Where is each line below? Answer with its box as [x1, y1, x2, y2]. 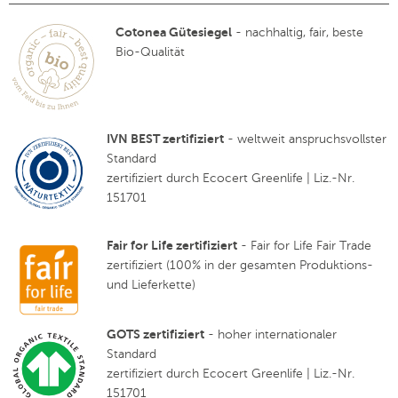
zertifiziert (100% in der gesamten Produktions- [107, 259, 373, 273]
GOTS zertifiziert [107, 327, 204, 342]
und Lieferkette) [107, 278, 195, 292]
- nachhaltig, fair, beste [232, 26, 363, 40]
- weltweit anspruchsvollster [224, 132, 386, 147]
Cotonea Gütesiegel [115, 25, 232, 40]
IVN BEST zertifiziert [107, 131, 224, 147]
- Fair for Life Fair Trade [237, 239, 371, 253]
